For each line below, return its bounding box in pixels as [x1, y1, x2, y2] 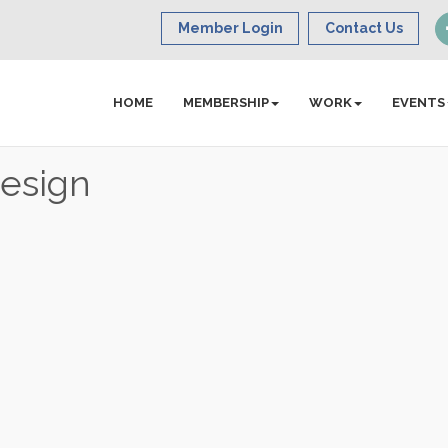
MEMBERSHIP [183, 95, 270, 110]
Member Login [178, 20, 284, 36]
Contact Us [325, 20, 404, 36]
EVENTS [392, 95, 446, 110]
